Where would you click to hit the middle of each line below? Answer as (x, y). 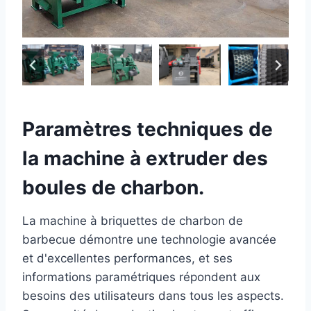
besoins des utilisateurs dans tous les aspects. (153, 296)
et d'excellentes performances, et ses (127, 259)
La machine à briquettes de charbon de (133, 221)
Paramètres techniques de (148, 129)
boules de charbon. (113, 188)
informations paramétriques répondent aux (141, 277)
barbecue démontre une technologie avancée (149, 240)
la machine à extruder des (145, 159)
